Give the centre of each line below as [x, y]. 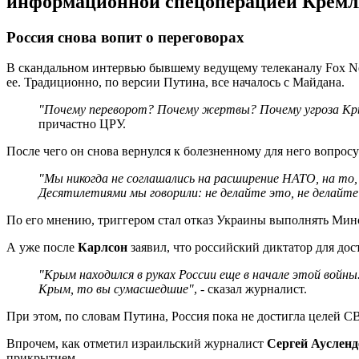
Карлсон [103, 248]
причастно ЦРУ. [82, 124]
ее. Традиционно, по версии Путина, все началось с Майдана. [175, 83]
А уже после [42, 248]
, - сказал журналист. [250, 289]
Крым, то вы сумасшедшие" [116, 289]
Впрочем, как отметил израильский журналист [137, 344]
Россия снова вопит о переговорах [125, 37]
